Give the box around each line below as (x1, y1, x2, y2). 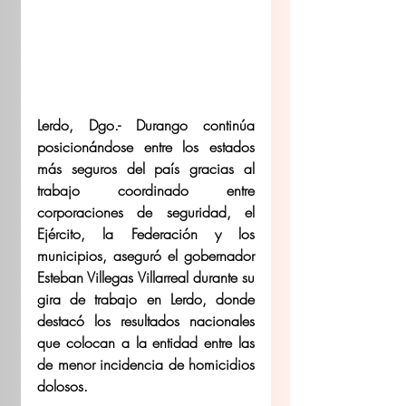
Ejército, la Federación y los (37, 223, 255, 244)
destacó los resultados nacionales (37, 310, 255, 331)
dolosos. (37, 375, 88, 396)
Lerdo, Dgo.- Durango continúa (37, 114, 255, 135)
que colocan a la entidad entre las (37, 332, 255, 353)
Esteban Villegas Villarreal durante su (37, 266, 255, 287)
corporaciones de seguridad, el (37, 201, 255, 222)
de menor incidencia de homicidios (37, 353, 255, 374)
